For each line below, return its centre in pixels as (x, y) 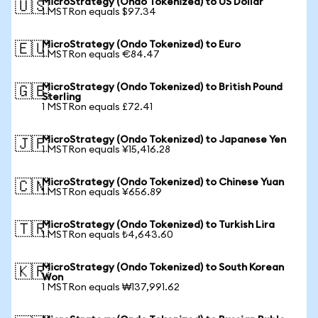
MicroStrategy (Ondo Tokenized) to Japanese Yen (164, 140)
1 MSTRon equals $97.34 (99, 12)
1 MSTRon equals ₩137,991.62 (111, 287)
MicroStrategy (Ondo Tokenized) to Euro (141, 45)
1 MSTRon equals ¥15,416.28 (106, 150)
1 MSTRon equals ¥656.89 (102, 192)
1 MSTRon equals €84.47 (101, 55)
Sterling (61, 97)
